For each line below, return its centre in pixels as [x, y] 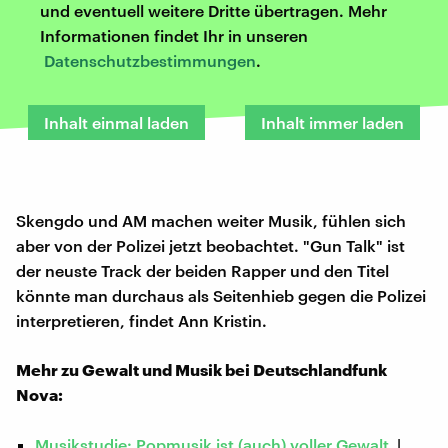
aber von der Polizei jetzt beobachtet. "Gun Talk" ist [210, 245]
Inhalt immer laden [332, 122]
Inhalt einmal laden [116, 122]
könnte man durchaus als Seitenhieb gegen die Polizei [221, 295]
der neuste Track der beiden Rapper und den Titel [202, 270]
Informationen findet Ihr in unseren [174, 35]
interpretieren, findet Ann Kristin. [141, 320]
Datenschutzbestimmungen [150, 60]
